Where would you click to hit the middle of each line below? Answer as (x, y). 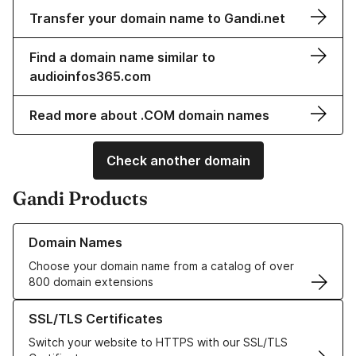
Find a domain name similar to (122, 58)
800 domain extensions (91, 282)
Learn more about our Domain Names (111, 231)
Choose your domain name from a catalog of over (161, 266)
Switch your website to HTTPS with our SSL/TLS (158, 342)
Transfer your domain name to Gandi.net (157, 19)
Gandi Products (80, 199)
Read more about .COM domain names (149, 116)
